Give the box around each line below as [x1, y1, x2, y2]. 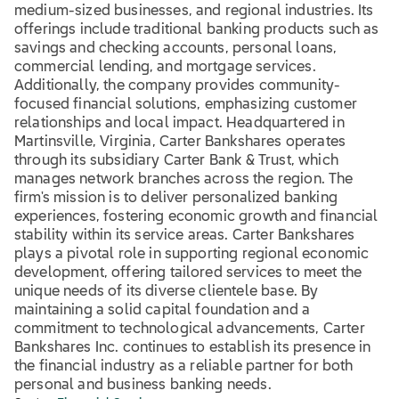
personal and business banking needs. [14, 379, 272, 393]
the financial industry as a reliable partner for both [14, 360, 354, 374]
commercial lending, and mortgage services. [14, 61, 316, 75]
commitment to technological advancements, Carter [14, 322, 365, 337]
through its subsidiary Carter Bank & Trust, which [14, 154, 338, 168]
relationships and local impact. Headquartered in [14, 117, 345, 131]
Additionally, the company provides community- [14, 79, 341, 94]
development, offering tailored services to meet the [14, 266, 362, 281]
